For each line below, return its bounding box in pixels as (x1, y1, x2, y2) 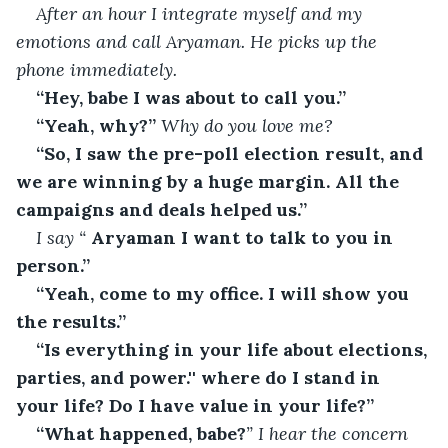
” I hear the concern (246, 421, 413, 445)
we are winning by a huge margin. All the (16, 169, 404, 193)
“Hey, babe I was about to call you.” (36, 85, 346, 109)
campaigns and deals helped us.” (16, 197, 307, 221)
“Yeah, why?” (36, 113, 156, 137)
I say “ (36, 225, 86, 249)
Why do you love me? (156, 113, 333, 137)
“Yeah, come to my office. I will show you (36, 281, 414, 305)
